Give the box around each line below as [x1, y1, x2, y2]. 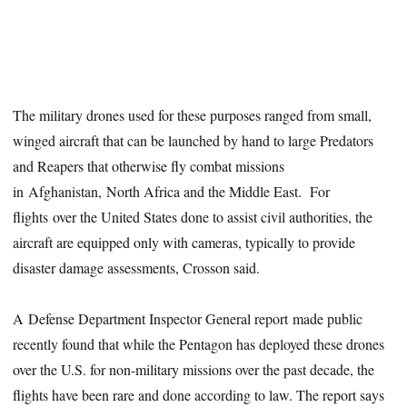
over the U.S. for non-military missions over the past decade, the [13, 360, 375, 380]
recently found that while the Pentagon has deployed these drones [13, 334, 385, 354]
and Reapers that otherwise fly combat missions [13, 155, 285, 175]
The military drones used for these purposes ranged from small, [13, 104, 372, 124]
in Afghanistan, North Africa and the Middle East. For [13, 181, 331, 201]
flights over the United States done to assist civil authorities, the [13, 206, 373, 226]
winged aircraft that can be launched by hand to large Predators [13, 130, 374, 150]
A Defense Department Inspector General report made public [13, 309, 363, 329]
